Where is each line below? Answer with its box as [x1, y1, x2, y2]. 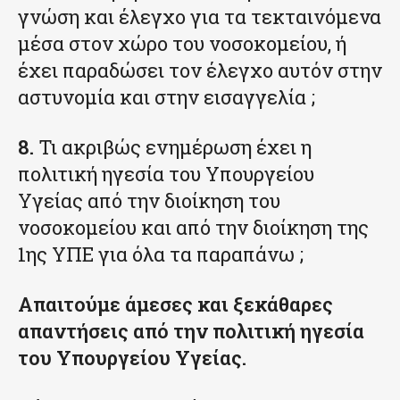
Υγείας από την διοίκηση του [18, 187, 280, 214]
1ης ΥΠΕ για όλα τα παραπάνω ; [18, 241, 304, 268]
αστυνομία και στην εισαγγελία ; [18, 84, 315, 111]
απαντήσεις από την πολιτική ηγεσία [18, 318, 364, 345]
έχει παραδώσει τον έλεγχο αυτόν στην [18, 57, 382, 84]
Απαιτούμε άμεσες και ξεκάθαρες [18, 291, 333, 318]
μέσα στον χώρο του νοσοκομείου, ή [18, 30, 346, 57]
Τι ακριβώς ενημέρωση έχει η [38, 134, 312, 161]
